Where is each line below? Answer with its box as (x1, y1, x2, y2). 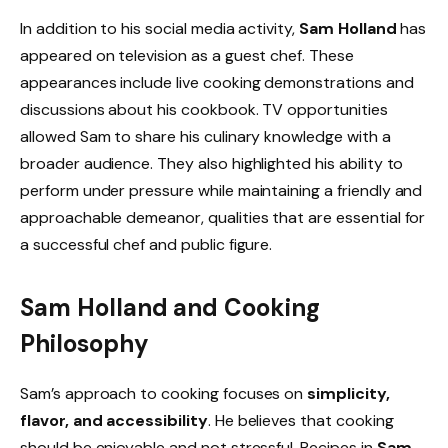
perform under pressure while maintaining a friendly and (20, 179, 423, 201)
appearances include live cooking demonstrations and (20, 71, 414, 93)
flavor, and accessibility (20, 410, 208, 432)
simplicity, (307, 383, 390, 405)
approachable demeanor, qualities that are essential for (20, 206, 426, 228)
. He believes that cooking (207, 410, 394, 432)
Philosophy (20, 328, 149, 360)
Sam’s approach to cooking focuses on (20, 383, 308, 405)
